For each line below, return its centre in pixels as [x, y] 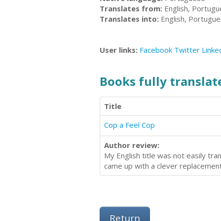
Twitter [187, 50]
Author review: [132, 145]
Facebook [156, 50]
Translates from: [131, 9]
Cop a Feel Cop [129, 125]
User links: [120, 50]
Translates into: [129, 19]
